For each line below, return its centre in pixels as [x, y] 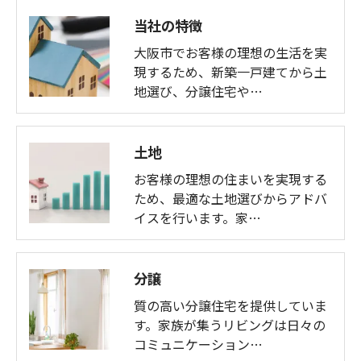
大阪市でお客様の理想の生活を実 [230, 52]
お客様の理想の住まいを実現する [230, 178]
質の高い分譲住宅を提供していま [230, 305]
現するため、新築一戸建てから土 [230, 71]
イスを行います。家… [197, 217]
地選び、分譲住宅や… [198, 91]
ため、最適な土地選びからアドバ [230, 198]
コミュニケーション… [198, 344]
